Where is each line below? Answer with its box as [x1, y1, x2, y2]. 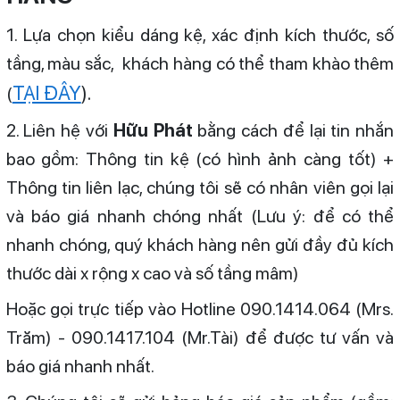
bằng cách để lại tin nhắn [192, 120, 395, 142]
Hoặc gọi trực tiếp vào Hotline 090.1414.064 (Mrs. [5, 298, 395, 321]
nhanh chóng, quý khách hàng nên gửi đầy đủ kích [5, 234, 395, 256]
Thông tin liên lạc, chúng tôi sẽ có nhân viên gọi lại [5, 177, 395, 199]
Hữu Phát [112, 120, 193, 142]
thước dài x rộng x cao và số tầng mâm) [5, 262, 303, 285]
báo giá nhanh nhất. [5, 355, 154, 378]
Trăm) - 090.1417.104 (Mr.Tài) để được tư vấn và [5, 327, 395, 349]
